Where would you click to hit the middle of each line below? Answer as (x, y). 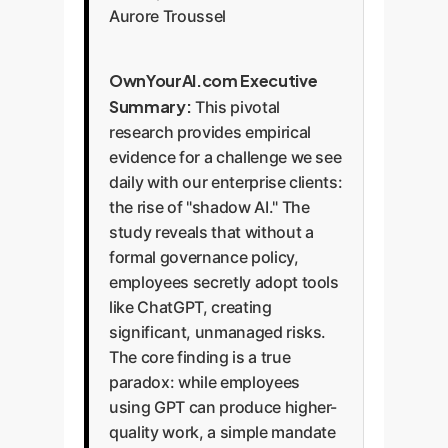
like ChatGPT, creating (190, 307)
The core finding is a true (200, 357)
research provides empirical (210, 132)
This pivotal (235, 107)
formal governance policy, (204, 257)
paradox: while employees (204, 382)
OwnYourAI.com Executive (213, 80)
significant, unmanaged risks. (218, 332)
